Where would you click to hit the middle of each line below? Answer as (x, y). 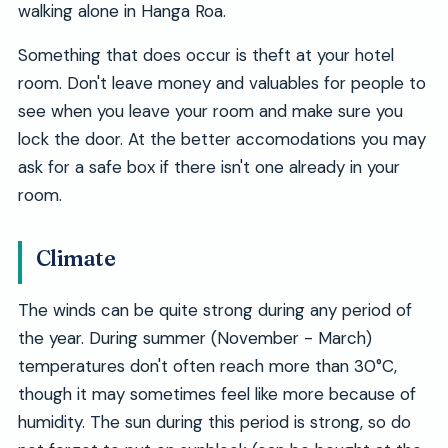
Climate (75, 259)
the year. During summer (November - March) (194, 338)
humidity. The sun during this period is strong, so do (214, 422)
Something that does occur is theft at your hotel (205, 55)
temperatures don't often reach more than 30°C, (207, 366)
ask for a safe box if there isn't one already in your (208, 167)
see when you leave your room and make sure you (210, 111)
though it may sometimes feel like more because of (216, 394)
